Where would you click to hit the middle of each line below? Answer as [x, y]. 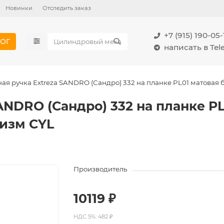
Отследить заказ [67, 8]
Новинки [19, 8]
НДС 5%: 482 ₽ [93, 216]
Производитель [100, 169]
